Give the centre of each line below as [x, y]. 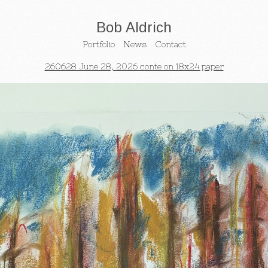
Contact [170, 45]
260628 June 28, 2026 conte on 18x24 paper [134, 67]
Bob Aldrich [134, 27]
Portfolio [98, 45]
